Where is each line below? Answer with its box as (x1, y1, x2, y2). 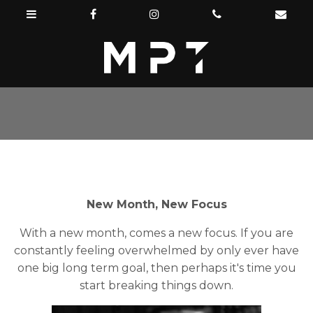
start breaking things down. (80, 279, 233, 292)
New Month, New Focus (86, 198, 227, 211)
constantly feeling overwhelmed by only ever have (14, 244, 299, 257)
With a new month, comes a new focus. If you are (20, 226, 293, 240)
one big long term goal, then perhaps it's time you (17, 261, 296, 275)
